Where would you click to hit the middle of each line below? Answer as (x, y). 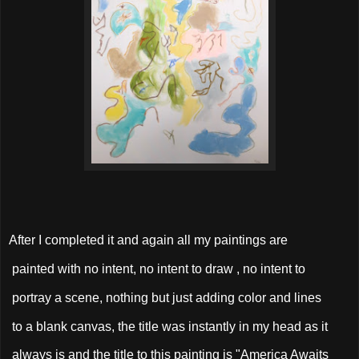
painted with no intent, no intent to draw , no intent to (157, 268)
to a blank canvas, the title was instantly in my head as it (168, 326)
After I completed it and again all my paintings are (148, 240)
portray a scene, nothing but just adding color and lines (165, 297)
